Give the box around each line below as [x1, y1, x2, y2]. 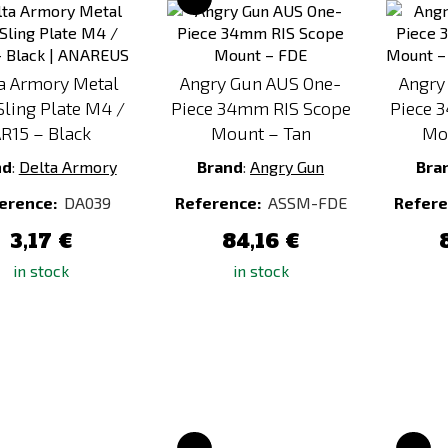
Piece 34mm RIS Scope [170, 97, 351, 119]
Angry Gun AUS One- [180, 72, 342, 94]
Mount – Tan [210, 122, 311, 144]
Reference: [174, 193, 264, 212]
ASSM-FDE [267, 193, 347, 212]
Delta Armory [18, 157, 117, 176]
